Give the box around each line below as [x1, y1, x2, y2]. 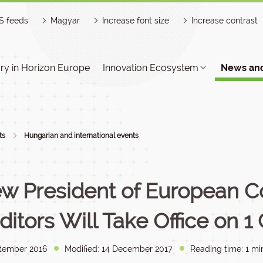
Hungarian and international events [24, 131, 139, 140]
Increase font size [102, 16, 169, 25]
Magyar [50, 16, 80, 25]
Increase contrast [191, 16, 258, 25]
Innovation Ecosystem [103, 62, 198, 73]
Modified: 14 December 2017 [65, 244, 173, 254]
